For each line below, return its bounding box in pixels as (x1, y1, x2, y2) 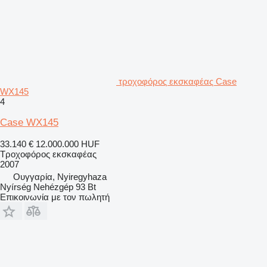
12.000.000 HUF (36, 138, 100, 149)
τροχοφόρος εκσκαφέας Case (119, 76, 237, 86)
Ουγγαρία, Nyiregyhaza (13, 171, 107, 182)
